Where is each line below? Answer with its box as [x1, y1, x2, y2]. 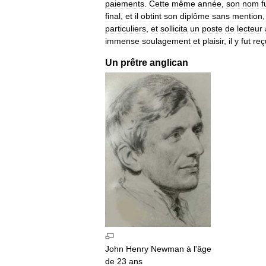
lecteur [237, 23, 262, 33]
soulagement [142, 36, 191, 46]
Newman [151, 244, 184, 254]
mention [232, 11, 262, 21]
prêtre [121, 57, 147, 68]
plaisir [202, 36, 224, 46]
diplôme [180, 11, 210, 21]
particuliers [105, 23, 146, 33]
